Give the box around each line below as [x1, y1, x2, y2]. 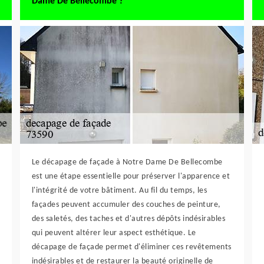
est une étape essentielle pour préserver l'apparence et [31, 172, 230, 181]
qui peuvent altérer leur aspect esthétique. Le [31, 229, 196, 237]
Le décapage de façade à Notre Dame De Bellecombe [31, 158, 223, 167]
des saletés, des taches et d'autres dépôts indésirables [31, 214, 226, 223]
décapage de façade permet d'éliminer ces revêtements [31, 243, 232, 252]
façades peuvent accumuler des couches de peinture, [31, 200, 221, 209]
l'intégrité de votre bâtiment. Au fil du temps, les [31, 186, 207, 195]
